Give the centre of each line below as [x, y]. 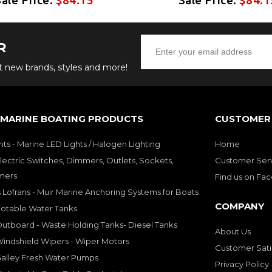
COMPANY [240, 206]
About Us [233, 231]
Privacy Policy [242, 264]
